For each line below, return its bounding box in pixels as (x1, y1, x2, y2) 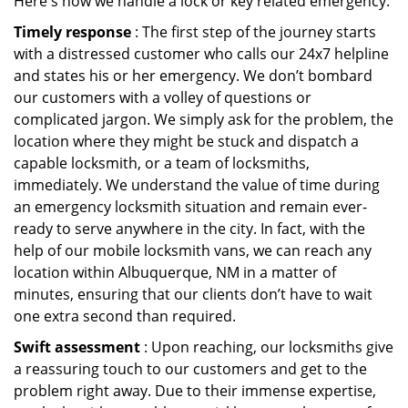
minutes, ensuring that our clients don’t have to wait (14, 284, 372, 304)
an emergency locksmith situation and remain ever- (14, 197, 367, 217)
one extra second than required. (14, 306, 236, 326)
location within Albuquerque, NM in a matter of (14, 262, 336, 282)
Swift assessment (14, 337, 140, 357)
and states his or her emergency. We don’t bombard (14, 66, 372, 86)
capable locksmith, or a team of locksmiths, (14, 153, 310, 173)
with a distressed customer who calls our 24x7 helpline (14, 44, 389, 64)
